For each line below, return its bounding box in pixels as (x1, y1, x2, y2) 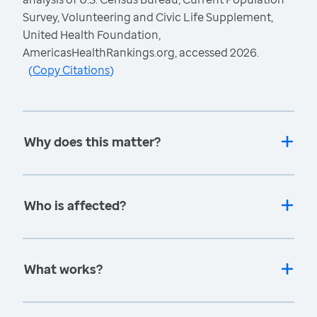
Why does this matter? (24, 133, 161, 151)
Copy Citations (33, 62, 110, 79)
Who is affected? (24, 197, 126, 214)
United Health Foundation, (23, 27, 161, 43)
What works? (24, 260, 103, 278)
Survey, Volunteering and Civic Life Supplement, (23, 9, 273, 25)
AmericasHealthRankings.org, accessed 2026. (23, 45, 259, 61)
